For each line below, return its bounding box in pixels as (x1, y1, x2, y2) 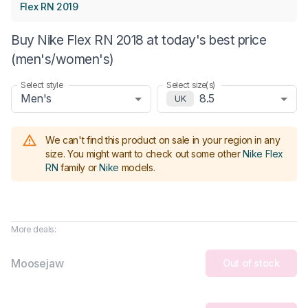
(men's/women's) (11, 50, 114, 67)
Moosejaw (11, 256, 64, 270)
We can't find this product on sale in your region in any (45, 133, 280, 146)
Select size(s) (166, 79, 216, 90)
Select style (21, 79, 63, 90)
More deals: (11, 223, 56, 234)
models (121, 161, 153, 173)
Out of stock (223, 257, 280, 269)
